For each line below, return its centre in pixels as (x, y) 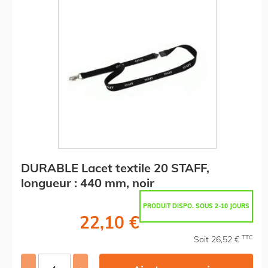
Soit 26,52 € (218, 239)
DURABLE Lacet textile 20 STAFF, (115, 167)
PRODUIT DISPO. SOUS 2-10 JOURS (196, 206)
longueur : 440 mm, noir (88, 182)
